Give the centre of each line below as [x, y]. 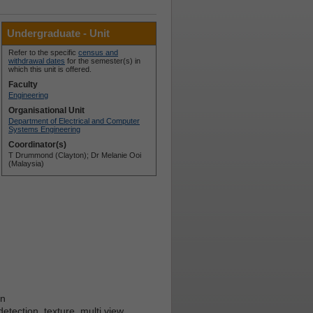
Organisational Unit [46, 110]
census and [98, 52]
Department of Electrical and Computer [74, 121]
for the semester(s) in [103, 60]
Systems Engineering [44, 129]
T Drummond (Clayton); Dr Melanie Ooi [75, 155]
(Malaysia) [26, 163]
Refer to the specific [43, 52]
